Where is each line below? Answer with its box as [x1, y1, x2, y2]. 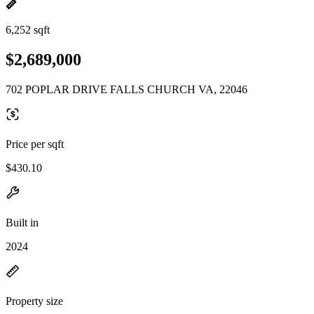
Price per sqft [6, 137, 64, 150]
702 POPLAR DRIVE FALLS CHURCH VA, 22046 [6, 83, 247, 95]
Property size [6, 294, 63, 307]
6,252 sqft [6, 24, 50, 36]
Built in [6, 216, 39, 228]
